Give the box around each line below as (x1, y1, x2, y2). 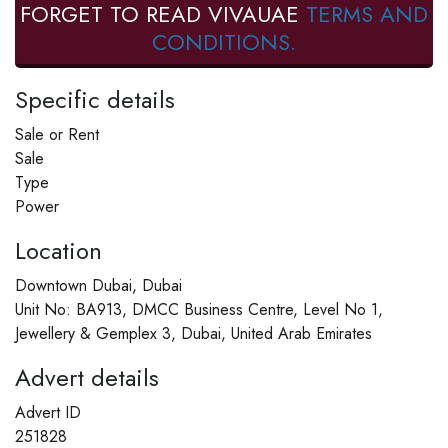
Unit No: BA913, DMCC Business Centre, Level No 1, (15, 298, 383, 322)
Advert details (15, 360, 159, 396)
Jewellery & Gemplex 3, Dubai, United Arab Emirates (15, 322, 372, 346)
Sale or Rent (15, 123, 99, 147)
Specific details (15, 82, 175, 118)
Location (15, 233, 102, 269)
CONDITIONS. (152, 26, 296, 59)
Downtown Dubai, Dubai (15, 274, 182, 298)
